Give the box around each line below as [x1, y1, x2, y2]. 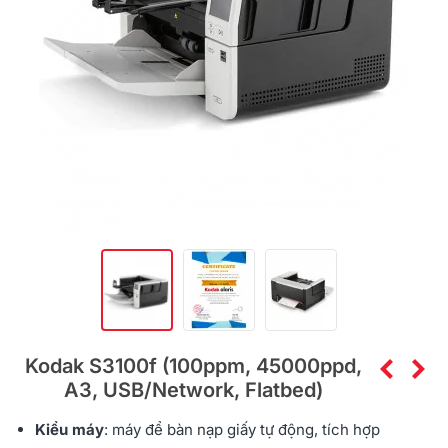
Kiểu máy [35, 420, 104, 440]
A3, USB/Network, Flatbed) [63, 378, 323, 403]
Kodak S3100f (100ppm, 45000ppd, [24, 354, 362, 379]
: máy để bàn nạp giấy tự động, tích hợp [104, 420, 380, 440]
